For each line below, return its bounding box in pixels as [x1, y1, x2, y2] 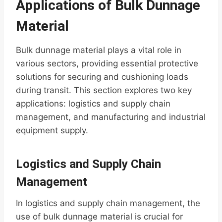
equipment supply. [16, 125, 88, 136]
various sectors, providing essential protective [16, 58, 198, 69]
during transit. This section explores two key [16, 85, 192, 96]
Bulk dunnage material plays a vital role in [16, 45, 181, 55]
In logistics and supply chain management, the [16, 198, 200, 209]
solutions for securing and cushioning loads [16, 72, 188, 82]
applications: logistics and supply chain [16, 99, 170, 109]
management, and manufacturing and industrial [16, 112, 206, 122]
